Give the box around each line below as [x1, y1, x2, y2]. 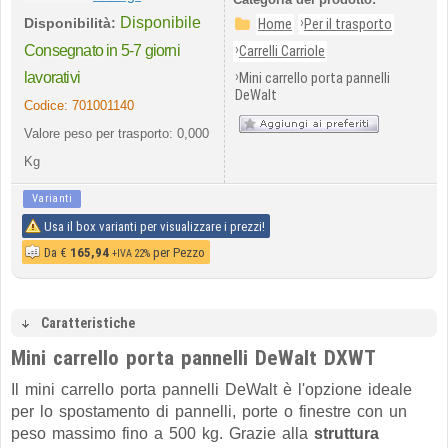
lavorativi [24, 69, 81, 86]
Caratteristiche [41, 315, 135, 331]
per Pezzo [150, 245, 205, 260]
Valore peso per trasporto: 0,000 [24, 126, 209, 141]
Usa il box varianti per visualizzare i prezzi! [44, 219, 265, 234]
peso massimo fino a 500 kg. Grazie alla [11, 425, 314, 442]
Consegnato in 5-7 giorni [24, 42, 180, 59]
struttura [314, 425, 379, 442]
